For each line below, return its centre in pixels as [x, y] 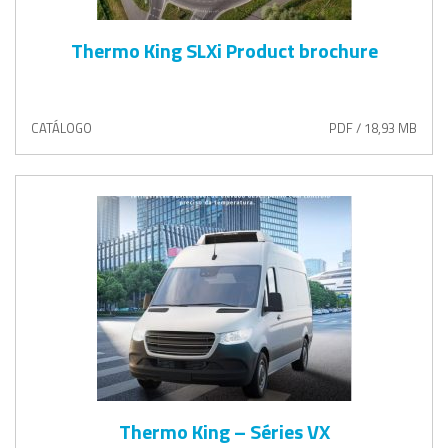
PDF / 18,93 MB [373, 127]
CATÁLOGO [61, 127]
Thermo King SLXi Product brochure [224, 50]
